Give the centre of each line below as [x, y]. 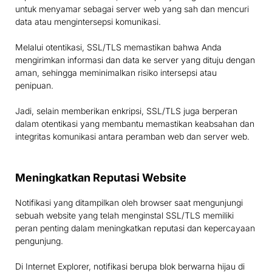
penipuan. [34, 86]
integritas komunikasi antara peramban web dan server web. [132, 137]
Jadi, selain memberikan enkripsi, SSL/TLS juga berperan [126, 111]
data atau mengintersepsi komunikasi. [88, 22]
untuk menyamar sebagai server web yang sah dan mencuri [132, 9]
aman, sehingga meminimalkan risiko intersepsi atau [116, 73]
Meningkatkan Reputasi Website [101, 178]
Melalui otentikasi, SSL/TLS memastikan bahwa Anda [118, 47]
